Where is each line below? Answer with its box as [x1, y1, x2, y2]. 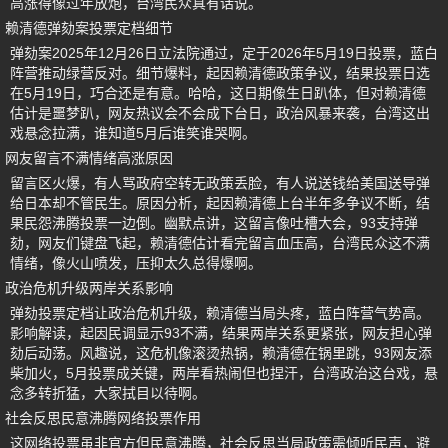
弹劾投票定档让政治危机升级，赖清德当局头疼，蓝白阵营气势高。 [10, 305, 430, 322]
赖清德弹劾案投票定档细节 [5, 20, 173, 37]
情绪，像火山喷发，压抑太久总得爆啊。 [10, 255, 262, 272]
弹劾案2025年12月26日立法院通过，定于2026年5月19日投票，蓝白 [10, 45, 438, 62]
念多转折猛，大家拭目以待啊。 [10, 385, 206, 402]
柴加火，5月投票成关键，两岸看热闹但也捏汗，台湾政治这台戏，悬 [10, 365, 438, 382]
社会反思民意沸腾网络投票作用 [5, 410, 201, 427]
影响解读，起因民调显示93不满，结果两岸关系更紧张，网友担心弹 [10, 325, 432, 342]
